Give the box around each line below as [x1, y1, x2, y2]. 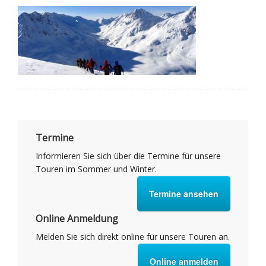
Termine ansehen [149, 188, 218, 199]
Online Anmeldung [36, 212, 118, 225]
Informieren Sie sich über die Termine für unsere [36, 150, 221, 161]
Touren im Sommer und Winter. [36, 163, 157, 175]
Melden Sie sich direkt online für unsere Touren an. [36, 231, 230, 242]
